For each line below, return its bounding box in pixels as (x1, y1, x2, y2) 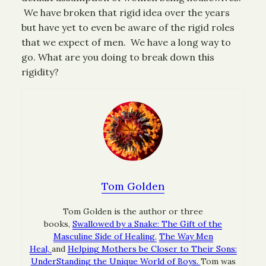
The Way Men (159, 231, 213, 242)
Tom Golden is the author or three (63, 206, 203, 217)
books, (44, 218, 72, 229)
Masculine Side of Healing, (53, 231, 157, 242)
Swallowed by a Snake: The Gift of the (72, 218, 222, 229)
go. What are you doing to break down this (21, 51, 214, 63)
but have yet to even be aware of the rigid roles (21, 21, 235, 33)
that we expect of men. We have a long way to (21, 36, 231, 48)
